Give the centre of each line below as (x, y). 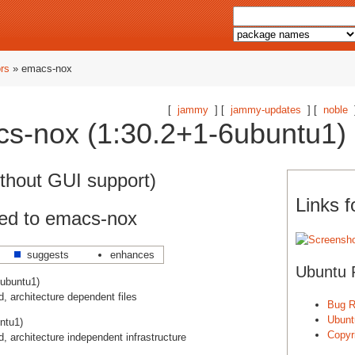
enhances (132, 254)
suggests (48, 254)
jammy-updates (266, 110)
